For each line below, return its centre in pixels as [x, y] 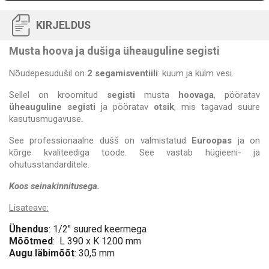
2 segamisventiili [122, 74]
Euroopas [212, 141]
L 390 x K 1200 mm [99, 241]
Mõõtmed [31, 241]
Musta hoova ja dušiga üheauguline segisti [114, 51]
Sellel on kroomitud [58, 95]
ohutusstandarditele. [49, 165]
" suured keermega [107, 229]
